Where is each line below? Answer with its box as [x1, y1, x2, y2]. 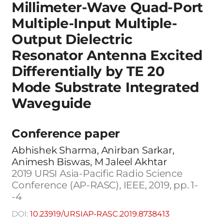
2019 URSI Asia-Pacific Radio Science [12, 167, 183, 179]
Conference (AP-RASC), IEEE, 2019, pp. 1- [12, 179, 198, 191]
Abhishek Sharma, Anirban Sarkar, [12, 144, 174, 156]
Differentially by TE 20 [12, 62, 165, 79]
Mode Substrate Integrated [12, 78, 199, 95]
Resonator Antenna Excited [12, 46, 202, 63]
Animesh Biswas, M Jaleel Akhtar [12, 155, 167, 168]
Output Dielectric [12, 31, 133, 47]
